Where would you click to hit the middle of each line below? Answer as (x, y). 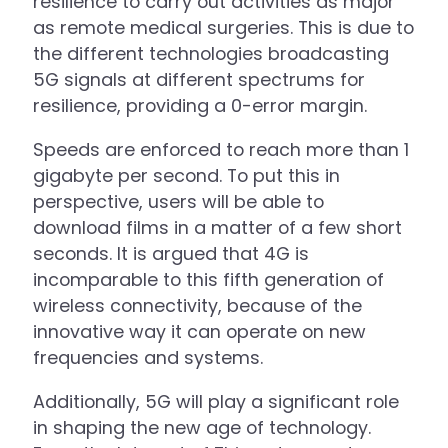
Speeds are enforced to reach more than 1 (221, 149)
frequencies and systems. (148, 357)
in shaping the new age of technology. (202, 427)
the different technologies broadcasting (211, 54)
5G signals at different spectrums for (199, 80)
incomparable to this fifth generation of (209, 279)
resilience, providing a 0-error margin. (200, 106)
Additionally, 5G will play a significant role (216, 401)
